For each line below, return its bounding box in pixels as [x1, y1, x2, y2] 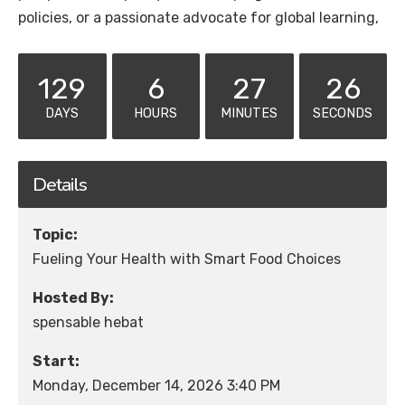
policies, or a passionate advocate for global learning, [18, 8, 379, 26]
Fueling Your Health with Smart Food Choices [33, 250, 341, 268]
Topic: [33, 225, 78, 243]
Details [33, 171, 87, 197]
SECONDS [313, 105, 373, 121]
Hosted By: [33, 288, 114, 306]
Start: [33, 352, 80, 370]
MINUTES [221, 105, 278, 121]
